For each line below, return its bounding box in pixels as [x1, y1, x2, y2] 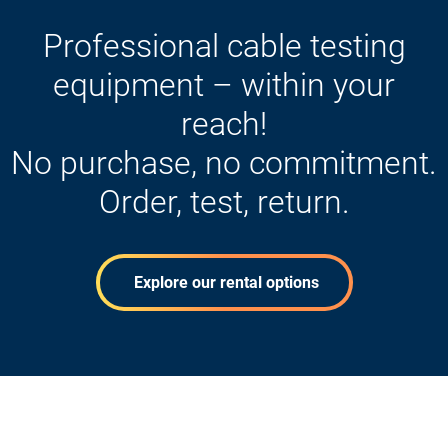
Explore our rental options [129, 272, 319, 292]
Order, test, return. [98, 182, 350, 221]
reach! [181, 104, 267, 143]
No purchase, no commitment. [11, 143, 437, 182]
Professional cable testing [42, 26, 406, 65]
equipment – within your [53, 65, 395, 104]
